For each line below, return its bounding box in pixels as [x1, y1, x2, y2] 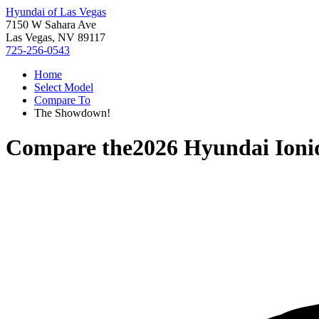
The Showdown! [34, 107, 110, 119]
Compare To [34, 94, 90, 106]
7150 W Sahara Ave [6, 19, 96, 31]
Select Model [34, 81, 93, 93]
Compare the [6, 135, 132, 161]
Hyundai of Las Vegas [6, 6, 106, 18]
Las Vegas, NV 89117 [6, 31, 105, 43]
